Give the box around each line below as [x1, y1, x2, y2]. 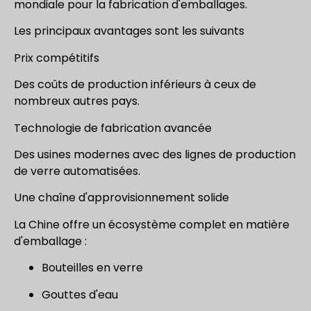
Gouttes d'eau [42, 286, 118, 303]
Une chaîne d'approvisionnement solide [14, 190, 229, 206]
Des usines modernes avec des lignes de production [14, 146, 296, 163]
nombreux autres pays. [14, 93, 140, 110]
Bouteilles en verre [42, 260, 143, 276]
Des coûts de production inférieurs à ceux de [14, 76, 256, 93]
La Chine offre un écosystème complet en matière [14, 216, 289, 233]
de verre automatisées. [14, 163, 140, 180]
